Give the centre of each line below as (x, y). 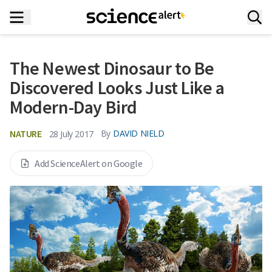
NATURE (26, 134)
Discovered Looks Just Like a (117, 87)
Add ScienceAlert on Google (89, 163)
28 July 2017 (71, 134)
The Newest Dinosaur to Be (112, 68)
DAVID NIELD (139, 133)
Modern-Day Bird (74, 107)
